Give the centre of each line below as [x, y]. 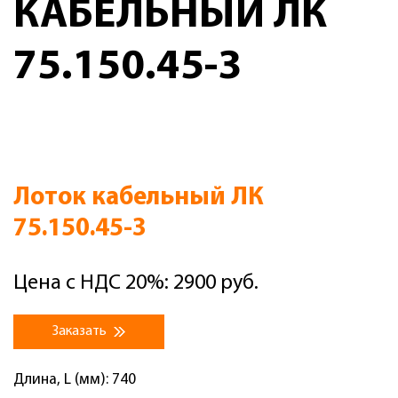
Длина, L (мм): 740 [75, 380]
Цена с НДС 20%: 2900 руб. [136, 283]
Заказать [81, 331]
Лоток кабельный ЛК [139, 198]
